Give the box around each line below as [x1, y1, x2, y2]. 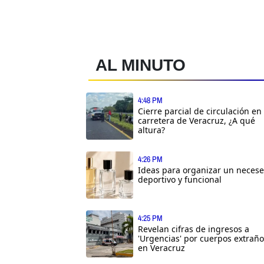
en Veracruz [138, 242, 185, 253]
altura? [138, 124, 165, 136]
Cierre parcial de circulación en [138, 105, 262, 117]
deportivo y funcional [138, 173, 222, 185]
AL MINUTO [95, 55, 186, 74]
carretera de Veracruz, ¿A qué [138, 114, 255, 126]
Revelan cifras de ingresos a [138, 223, 249, 235]
